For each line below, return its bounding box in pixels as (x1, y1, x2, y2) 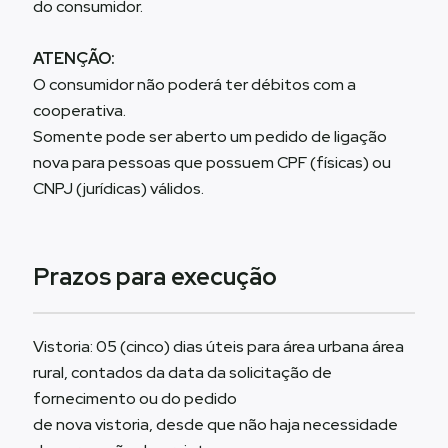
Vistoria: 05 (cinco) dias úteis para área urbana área (33, 336, 405, 357)
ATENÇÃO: (33, 48, 116, 69)
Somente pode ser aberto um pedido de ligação (33, 126, 388, 147)
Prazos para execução (33, 261, 278, 292)
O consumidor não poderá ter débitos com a (33, 74, 357, 95)
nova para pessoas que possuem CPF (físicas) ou (33, 152, 392, 173)
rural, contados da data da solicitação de (33, 362, 333, 383)
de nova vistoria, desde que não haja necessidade (33, 414, 399, 435)
